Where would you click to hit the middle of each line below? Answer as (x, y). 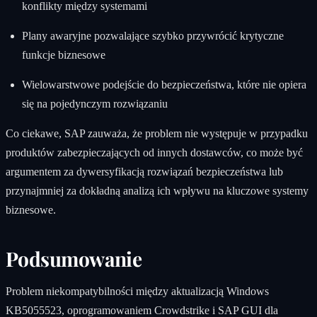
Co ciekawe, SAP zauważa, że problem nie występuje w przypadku (157, 134)
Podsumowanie (74, 258)
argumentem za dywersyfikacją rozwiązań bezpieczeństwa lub (144, 172)
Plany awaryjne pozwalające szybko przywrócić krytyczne (152, 36)
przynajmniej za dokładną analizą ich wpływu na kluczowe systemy (157, 191)
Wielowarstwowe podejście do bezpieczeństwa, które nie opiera (164, 85)
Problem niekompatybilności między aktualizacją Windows (137, 291)
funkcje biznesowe (63, 55)
